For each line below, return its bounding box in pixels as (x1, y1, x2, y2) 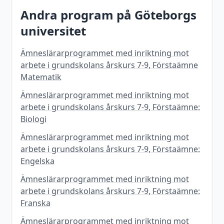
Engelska (20, 155, 54, 166)
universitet (20, 22, 86, 39)
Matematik (20, 71, 61, 82)
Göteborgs (134, 6, 196, 23)
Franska (20, 197, 50, 208)
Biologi (20, 113, 46, 124)
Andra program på (20, 6, 134, 23)
